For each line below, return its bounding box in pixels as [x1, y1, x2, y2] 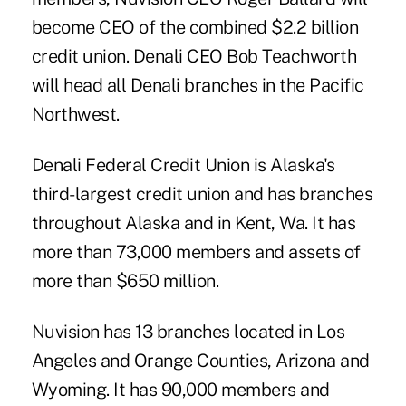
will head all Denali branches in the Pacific [31, 74, 364, 97]
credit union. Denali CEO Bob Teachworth [31, 45, 357, 68]
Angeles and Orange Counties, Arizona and [31, 350, 370, 372]
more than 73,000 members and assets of [31, 241, 361, 264]
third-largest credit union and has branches [31, 183, 373, 206]
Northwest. [31, 103, 120, 126]
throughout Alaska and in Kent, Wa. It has [31, 212, 356, 235]
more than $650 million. [31, 270, 219, 293]
